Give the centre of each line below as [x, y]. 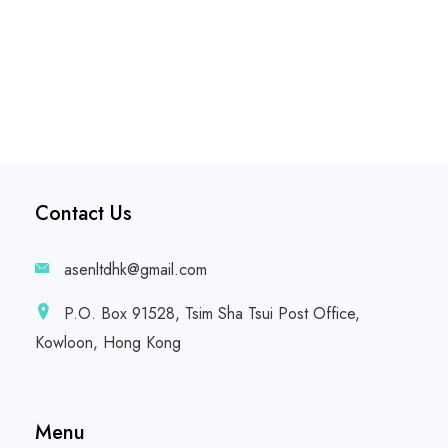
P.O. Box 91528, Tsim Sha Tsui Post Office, [209, 313]
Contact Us [83, 213]
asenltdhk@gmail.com [135, 269]
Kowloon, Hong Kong [108, 342]
